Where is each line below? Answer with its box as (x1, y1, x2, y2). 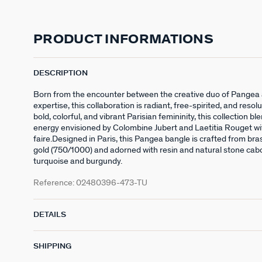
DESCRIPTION (33, 69, 88, 77)
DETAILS (33, 211, 66, 219)
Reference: (33, 178, 76, 187)
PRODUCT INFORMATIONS (33, 32, 213, 46)
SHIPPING (33, 242, 71, 250)
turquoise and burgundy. (33, 156, 122, 166)
